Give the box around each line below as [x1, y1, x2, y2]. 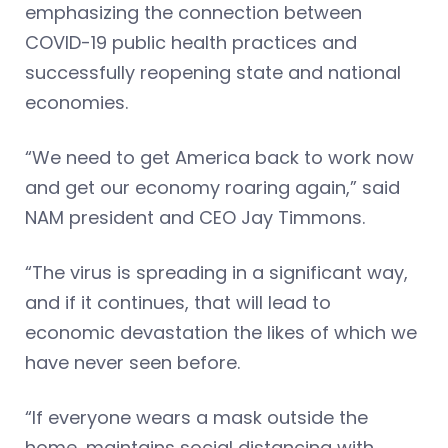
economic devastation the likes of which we [25, 319, 417, 345]
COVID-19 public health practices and [25, 29, 357, 55]
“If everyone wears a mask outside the [25, 404, 368, 430]
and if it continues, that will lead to [25, 289, 331, 315]
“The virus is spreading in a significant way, [25, 259, 408, 285]
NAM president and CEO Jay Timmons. [25, 204, 365, 230]
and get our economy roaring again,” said [25, 174, 400, 200]
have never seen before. [25, 349, 240, 375]
